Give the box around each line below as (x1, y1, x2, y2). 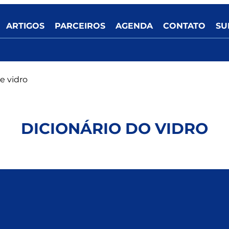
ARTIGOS (6, 21, 44, 31)
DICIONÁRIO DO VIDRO (21, 119, 208, 138)
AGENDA (116, 21, 153, 31)
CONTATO (163, 21, 205, 31)
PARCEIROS (55, 21, 105, 31)
